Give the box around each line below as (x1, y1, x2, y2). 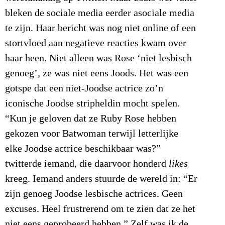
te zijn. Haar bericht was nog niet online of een (5, 22, 196, 34)
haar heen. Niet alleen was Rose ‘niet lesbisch (5, 52, 192, 64)
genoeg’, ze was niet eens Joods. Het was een (5, 67, 188, 79)
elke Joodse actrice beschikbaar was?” (5, 143, 161, 154)
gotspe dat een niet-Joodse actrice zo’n (5, 82, 163, 94)
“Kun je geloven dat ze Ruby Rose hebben (5, 113, 176, 124)
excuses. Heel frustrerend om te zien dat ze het (5, 203, 195, 214)
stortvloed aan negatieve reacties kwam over (5, 37, 186, 49)
